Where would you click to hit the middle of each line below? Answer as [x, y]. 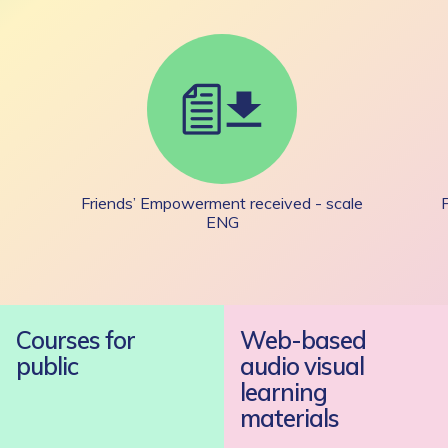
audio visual [302, 366]
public [47, 366]
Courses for [75, 340]
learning [283, 392]
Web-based [303, 340]
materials [289, 418]
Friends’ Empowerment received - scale [222, 203]
